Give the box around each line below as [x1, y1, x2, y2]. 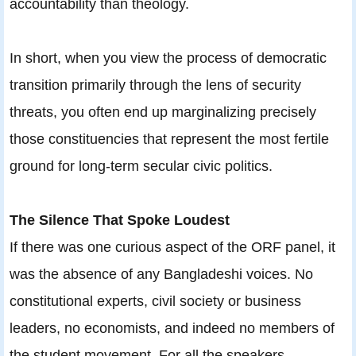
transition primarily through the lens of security [10, 75, 301, 93]
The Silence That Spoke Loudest [10, 211, 230, 228]
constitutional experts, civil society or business [10, 292, 301, 309]
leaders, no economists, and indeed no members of [10, 319, 335, 336]
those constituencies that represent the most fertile [10, 130, 329, 147]
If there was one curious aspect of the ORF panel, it [10, 238, 335, 255]
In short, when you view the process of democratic [10, 48, 327, 66]
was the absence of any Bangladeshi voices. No [10, 265, 313, 282]
